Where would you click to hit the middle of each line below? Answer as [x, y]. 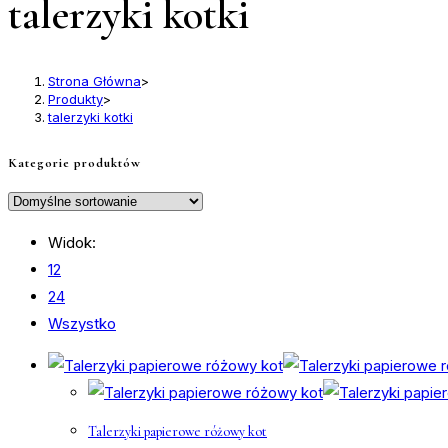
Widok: [72, 242]
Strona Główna [94, 81]
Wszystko [82, 323]
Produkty [75, 99]
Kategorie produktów [74, 162]
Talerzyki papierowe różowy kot [177, 432]
